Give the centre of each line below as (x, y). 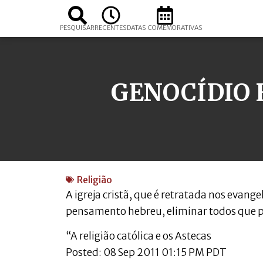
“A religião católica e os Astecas (139, 236)
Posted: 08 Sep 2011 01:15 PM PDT (146, 253)
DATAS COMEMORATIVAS (165, 28)
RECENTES (111, 28)
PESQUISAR (77, 28)
